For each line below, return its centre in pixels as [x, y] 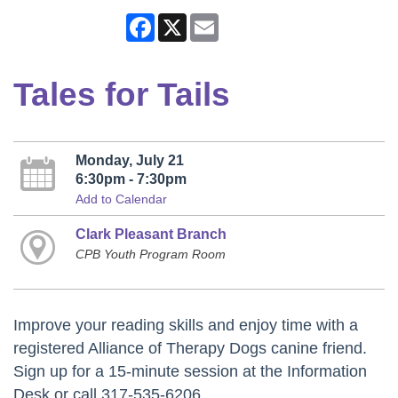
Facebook [183, 21]
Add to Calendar [121, 199]
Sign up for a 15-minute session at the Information [190, 371]
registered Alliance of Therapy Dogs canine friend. [190, 348]
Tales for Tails [122, 95]
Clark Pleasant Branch [151, 234]
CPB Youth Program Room [150, 255]
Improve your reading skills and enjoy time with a [186, 325]
